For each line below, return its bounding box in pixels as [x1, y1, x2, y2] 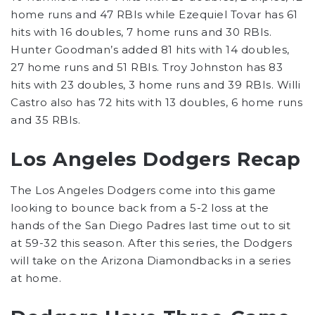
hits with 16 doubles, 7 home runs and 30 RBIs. [11, 25, 271, 39]
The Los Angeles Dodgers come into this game [11, 184, 276, 198]
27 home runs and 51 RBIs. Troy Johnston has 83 [11, 60, 283, 74]
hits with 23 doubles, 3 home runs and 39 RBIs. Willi [11, 77, 300, 91]
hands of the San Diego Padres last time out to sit [11, 219, 290, 233]
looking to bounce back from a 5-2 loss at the [11, 201, 269, 215]
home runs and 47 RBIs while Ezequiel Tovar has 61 [11, 7, 301, 21]
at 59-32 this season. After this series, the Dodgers [11, 236, 292, 250]
